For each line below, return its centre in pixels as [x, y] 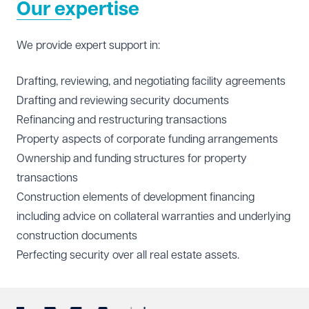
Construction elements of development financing [136, 197]
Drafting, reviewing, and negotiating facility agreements [151, 81]
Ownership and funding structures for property [132, 159]
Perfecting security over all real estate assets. [128, 255]
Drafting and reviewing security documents [123, 101]
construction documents [77, 236]
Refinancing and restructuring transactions [122, 120]
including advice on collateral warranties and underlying [153, 217]
